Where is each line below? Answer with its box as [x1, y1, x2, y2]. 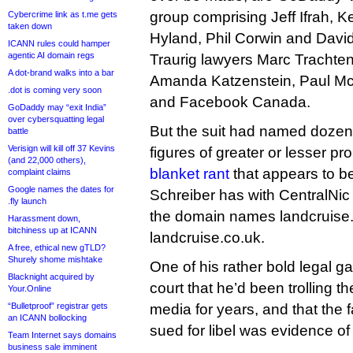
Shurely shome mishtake [8, 255, 102, 264]
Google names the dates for [8, 184, 114, 194]
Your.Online [8, 284, 51, 293]
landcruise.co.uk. [150, 229, 265, 246]
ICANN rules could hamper [8, 39, 110, 48]
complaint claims [8, 167, 71, 176]
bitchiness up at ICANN [8, 225, 97, 235]
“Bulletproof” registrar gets [8, 301, 108, 310]
